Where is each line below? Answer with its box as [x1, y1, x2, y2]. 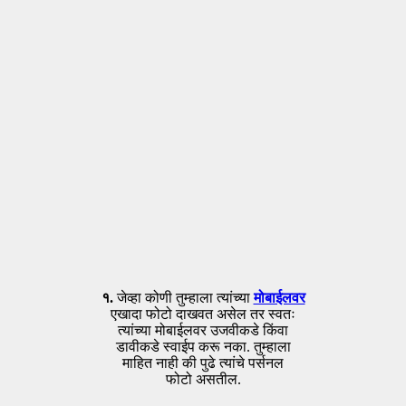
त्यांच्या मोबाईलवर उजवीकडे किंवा [118, 322, 288, 338]
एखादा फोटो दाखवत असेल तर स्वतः [111, 305, 295, 322]
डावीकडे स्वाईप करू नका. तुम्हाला [115, 338, 291, 354]
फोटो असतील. [165, 371, 241, 387]
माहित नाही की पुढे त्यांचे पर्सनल [122, 354, 284, 371]
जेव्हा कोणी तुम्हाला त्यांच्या [112, 289, 254, 305]
